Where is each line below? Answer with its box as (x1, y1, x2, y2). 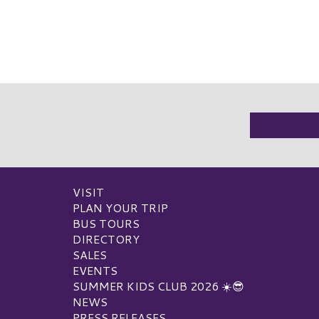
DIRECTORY (73, 230, 140, 247)
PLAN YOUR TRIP (73, 199, 168, 216)
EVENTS (73, 261, 117, 278)
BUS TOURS (73, 214, 140, 231)
